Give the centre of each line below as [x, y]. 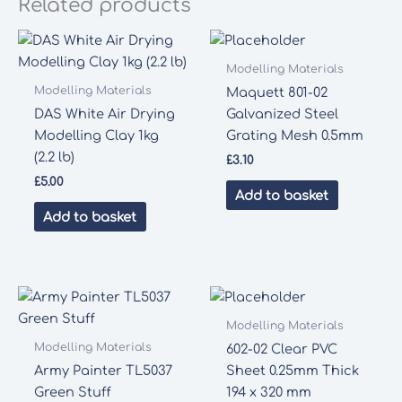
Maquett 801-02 [276, 93]
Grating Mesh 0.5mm [294, 136]
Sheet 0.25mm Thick [292, 370]
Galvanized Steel [282, 114]
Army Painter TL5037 [103, 370]
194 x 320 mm [268, 392]
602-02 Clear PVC [281, 349]
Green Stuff [72, 392]
